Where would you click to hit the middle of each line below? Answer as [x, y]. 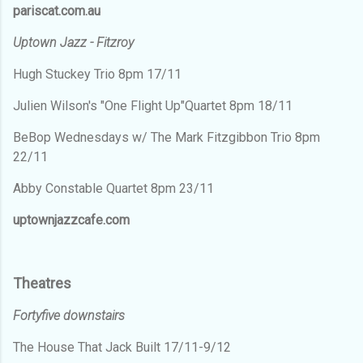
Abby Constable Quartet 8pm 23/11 [113, 188]
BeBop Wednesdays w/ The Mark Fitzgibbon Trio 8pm [167, 137]
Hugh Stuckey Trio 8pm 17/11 [97, 74]
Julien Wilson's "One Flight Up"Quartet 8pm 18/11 [153, 105]
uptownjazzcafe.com [71, 220]
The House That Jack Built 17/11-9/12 [122, 347]
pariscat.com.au [57, 11]
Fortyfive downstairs [69, 315]
